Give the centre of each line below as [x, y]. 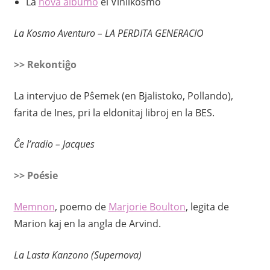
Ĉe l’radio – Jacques [54, 144]
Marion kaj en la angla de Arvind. [87, 224]
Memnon [34, 207]
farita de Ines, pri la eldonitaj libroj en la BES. [114, 113]
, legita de [207, 207]
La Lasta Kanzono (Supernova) [77, 255]
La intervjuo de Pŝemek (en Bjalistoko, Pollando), [123, 96]
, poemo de [81, 207]
